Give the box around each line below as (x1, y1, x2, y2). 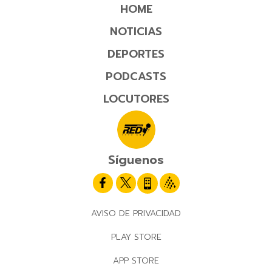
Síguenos (108, 151, 164, 169)
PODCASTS (106, 68, 166, 86)
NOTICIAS (110, 23, 162, 41)
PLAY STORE (110, 231, 161, 244)
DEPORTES (107, 46, 165, 63)
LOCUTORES (103, 90, 169, 108)
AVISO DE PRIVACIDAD (91, 207, 181, 220)
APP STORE (113, 254, 159, 268)
